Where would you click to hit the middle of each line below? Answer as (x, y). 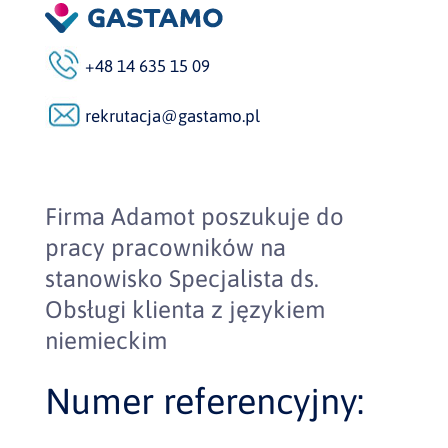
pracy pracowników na (165, 247)
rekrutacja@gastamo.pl (172, 116)
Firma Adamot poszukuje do (194, 216)
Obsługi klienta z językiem (184, 309)
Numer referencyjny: (204, 401)
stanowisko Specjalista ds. (181, 278)
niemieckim (105, 340)
